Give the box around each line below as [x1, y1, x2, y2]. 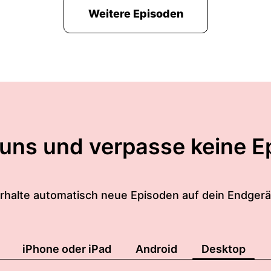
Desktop [201, 243, 246, 255]
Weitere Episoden [88, 7, 183, 20]
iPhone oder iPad [22, 243, 111, 255]
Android [135, 243, 177, 255]
